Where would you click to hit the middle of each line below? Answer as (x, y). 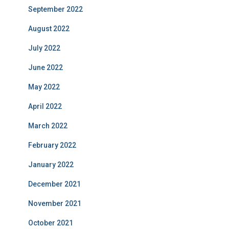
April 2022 (45, 106)
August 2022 (49, 29)
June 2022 (45, 67)
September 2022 (55, 9)
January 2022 (51, 165)
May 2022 (44, 87)
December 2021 (54, 184)
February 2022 (52, 145)
